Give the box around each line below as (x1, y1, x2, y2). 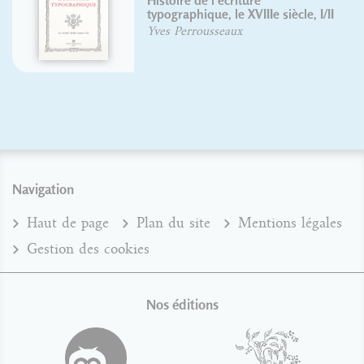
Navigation (12, 180, 74, 197)
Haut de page (27, 215, 109, 231)
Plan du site (136, 215, 210, 231)
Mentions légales (238, 215, 342, 231)
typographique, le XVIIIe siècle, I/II (146, 6, 334, 22)
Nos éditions (145, 296, 219, 313)
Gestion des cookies (27, 241, 149, 257)
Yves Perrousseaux (146, 24, 242, 37)
